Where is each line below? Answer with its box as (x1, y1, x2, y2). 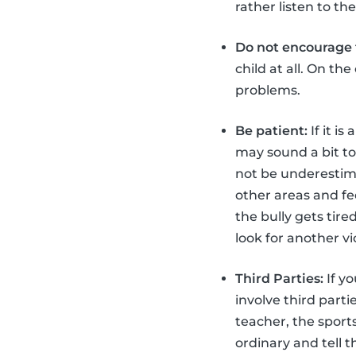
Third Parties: (235, 270, 323, 286)
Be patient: (235, 122, 308, 138)
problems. (235, 82, 300, 98)
